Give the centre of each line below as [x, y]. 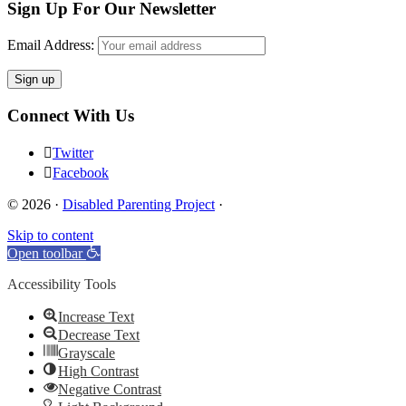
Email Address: [51, 44]
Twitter [73, 153]
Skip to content [50, 236]
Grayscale [87, 353]
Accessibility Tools [62, 285]
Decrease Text [99, 335]
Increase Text [96, 317]
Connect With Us [71, 115]
